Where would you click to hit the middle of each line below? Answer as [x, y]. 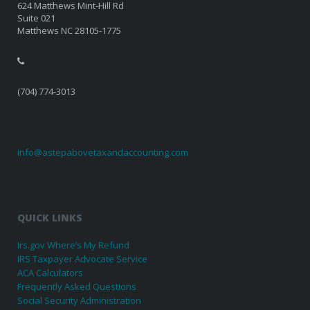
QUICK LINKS [50, 217]
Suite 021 [37, 18]
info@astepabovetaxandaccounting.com [103, 152]
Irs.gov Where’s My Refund [74, 245]
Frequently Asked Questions [77, 286]
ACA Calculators [51, 272]
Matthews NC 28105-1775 [70, 30]
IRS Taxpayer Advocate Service [83, 258]
